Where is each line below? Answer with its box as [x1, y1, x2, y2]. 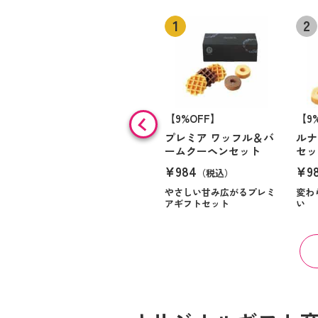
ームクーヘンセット [165, 143, 261, 158]
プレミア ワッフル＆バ [165, 130, 274, 145]
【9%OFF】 [165, 111, 221, 126]
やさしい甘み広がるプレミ [165, 185, 275, 199]
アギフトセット [165, 197, 229, 210]
